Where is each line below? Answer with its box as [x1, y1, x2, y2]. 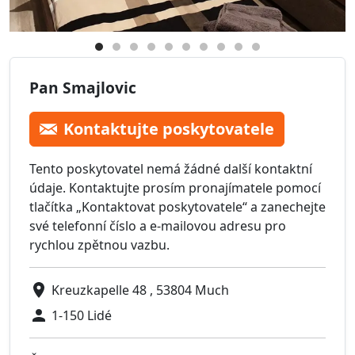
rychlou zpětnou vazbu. [29, 236, 170, 254]
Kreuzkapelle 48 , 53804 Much [52, 281, 229, 300]
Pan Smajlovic [29, 77, 136, 99]
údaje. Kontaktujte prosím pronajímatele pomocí [29, 179, 321, 197]
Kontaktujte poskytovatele [63, 118, 274, 140]
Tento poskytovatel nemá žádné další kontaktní [29, 160, 312, 178]
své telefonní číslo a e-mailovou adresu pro [29, 217, 286, 235]
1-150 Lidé [52, 307, 112, 325]
